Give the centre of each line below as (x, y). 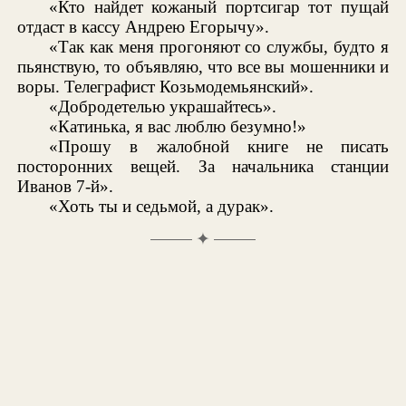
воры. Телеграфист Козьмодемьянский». (166, 86)
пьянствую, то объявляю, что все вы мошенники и (203, 66)
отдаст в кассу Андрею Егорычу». (144, 26)
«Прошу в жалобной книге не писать (219, 146)
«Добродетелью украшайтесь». (163, 106)
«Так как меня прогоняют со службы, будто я (219, 46)
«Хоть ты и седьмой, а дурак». (162, 206)
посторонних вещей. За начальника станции (203, 166)
